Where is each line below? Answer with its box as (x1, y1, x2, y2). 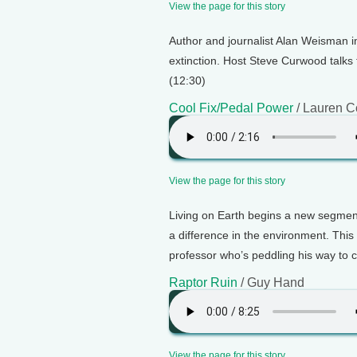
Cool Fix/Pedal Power (169, 101, 293, 115)
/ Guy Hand (237, 276, 304, 289)
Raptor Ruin (169, 276, 237, 289)
